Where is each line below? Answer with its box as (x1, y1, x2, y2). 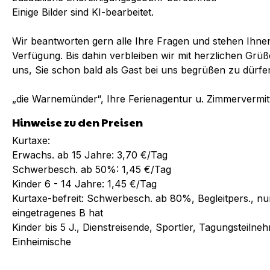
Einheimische (12, 236, 71, 248)
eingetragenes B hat (12, 207, 103, 219)
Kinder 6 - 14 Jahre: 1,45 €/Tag (12, 178, 157, 190)
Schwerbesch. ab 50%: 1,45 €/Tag (12, 163, 171, 175)
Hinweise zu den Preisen (12, 115, 143, 130)
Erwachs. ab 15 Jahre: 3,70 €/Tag (12, 149, 168, 161)
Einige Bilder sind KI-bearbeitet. (12, 6, 154, 18)
